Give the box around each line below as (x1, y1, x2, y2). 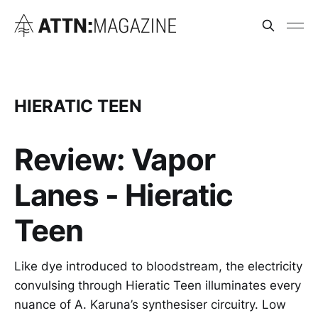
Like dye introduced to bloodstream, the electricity (14, 258, 302, 273)
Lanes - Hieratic (14, 176, 234, 213)
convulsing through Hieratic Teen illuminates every (14, 278, 301, 292)
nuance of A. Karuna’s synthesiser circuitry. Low (14, 297, 286, 312)
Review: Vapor (14, 141, 216, 177)
